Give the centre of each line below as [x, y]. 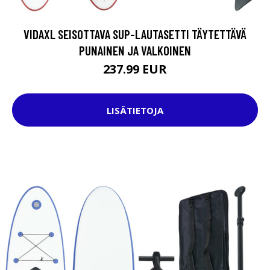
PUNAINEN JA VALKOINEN [135, 50]
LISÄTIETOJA [135, 110]
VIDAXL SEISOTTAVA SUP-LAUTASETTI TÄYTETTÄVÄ [135, 34]
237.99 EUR [135, 69]
